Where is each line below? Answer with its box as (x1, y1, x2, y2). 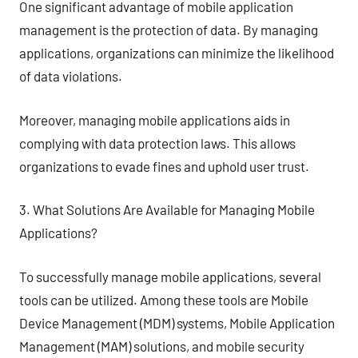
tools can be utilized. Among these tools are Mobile (19, 291, 308, 308)
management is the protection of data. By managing (19, 22, 318, 38)
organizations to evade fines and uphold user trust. (19, 157, 309, 174)
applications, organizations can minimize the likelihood (19, 45, 334, 61)
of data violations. (19, 68, 122, 84)
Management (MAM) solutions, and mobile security (19, 337, 304, 354)
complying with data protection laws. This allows (19, 134, 296, 151)
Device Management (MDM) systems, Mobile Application (19, 314, 335, 331)
